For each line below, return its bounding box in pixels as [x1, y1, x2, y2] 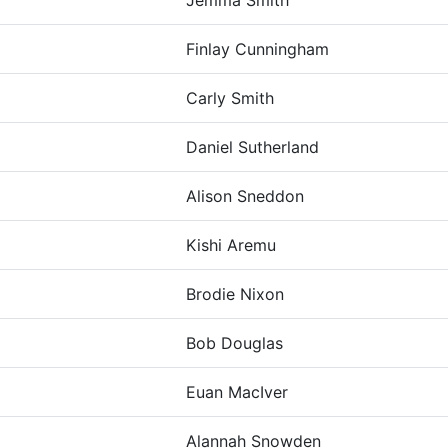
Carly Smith [186, 88, 274, 108]
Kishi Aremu [186, 235, 276, 255]
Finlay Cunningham [186, 39, 329, 59]
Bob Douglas [186, 333, 283, 353]
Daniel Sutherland [186, 137, 319, 157]
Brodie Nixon [186, 284, 284, 304]
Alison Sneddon [186, 186, 304, 206]
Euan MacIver [186, 382, 288, 402]
